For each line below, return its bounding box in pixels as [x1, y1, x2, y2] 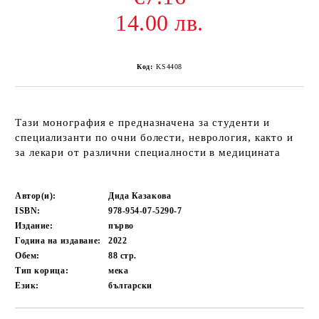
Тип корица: [15, 266, 69, 276]
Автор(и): [15, 191, 57, 201]
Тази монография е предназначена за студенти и [15, 117, 270, 128]
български [108, 281, 153, 291]
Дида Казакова [108, 191, 172, 201]
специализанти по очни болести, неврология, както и [15, 132, 293, 143]
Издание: [15, 221, 53, 231]
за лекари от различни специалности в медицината [15, 147, 281, 158]
